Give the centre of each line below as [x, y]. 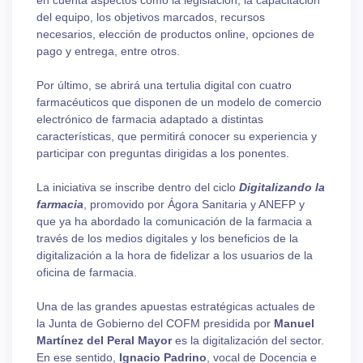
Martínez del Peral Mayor [104, 341]
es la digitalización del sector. [248, 341]
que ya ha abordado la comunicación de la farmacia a [174, 222]
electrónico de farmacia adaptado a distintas [150, 120]
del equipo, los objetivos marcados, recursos [151, 17]
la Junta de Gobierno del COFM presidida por [155, 324]
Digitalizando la [282, 188]
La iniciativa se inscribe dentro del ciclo [138, 188]
